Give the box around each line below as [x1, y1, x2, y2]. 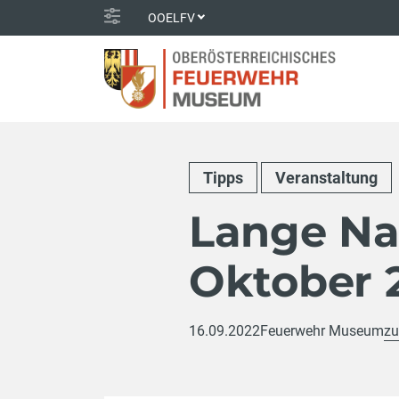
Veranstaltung [275, 167, 378, 187]
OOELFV [148, 10, 195, 25]
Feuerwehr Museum [260, 322, 384, 340]
